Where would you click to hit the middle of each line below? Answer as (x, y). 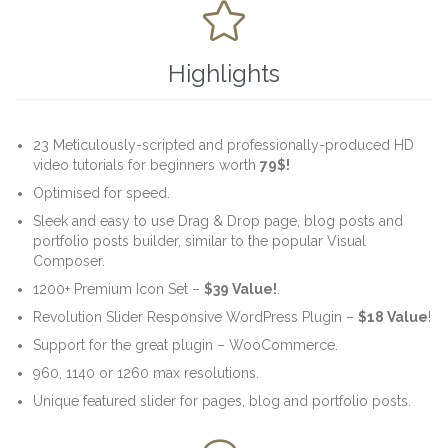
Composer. (69, 260)
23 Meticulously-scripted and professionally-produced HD (224, 144)
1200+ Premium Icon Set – (119, 288)
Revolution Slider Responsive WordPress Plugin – (196, 316)
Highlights (224, 73)
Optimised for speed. (102, 192)
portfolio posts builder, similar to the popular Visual (200, 240)
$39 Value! (241, 288)
